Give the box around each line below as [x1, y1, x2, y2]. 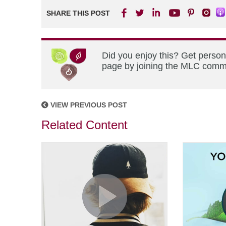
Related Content [41, 118, 128, 132]
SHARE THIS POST [46, 9, 110, 18]
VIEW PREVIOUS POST [48, 101, 127, 109]
